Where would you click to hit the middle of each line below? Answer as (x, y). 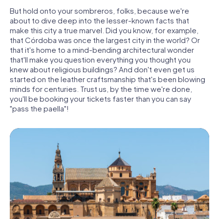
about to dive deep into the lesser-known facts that (99, 21)
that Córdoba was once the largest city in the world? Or (105, 40)
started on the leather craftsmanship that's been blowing (108, 79)
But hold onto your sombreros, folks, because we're (99, 11)
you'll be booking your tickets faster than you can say (100, 99)
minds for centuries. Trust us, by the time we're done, (101, 89)
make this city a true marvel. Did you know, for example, (104, 30)
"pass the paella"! (39, 109)
